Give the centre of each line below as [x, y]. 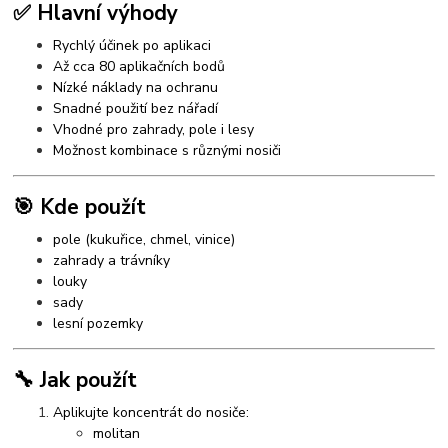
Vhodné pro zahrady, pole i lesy [154, 129]
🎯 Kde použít [80, 207]
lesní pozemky [98, 323]
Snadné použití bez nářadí [136, 108]
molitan [117, 434]
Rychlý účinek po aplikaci [132, 45]
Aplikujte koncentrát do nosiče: [151, 413]
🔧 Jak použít [75, 380]
